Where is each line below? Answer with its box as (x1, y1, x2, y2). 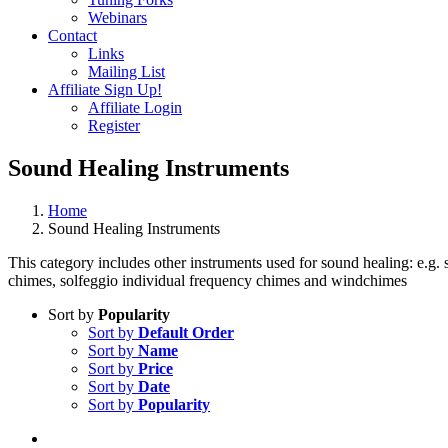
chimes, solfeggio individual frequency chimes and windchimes (8, 271, 407, 289)
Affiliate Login (88, 99, 182, 116)
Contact (48, 27, 97, 44)
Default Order (138, 323, 234, 341)
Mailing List (88, 63, 165, 80)
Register (88, 117, 140, 134)
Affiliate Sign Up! (48, 81, 162, 98)
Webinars (88, 9, 147, 26)
